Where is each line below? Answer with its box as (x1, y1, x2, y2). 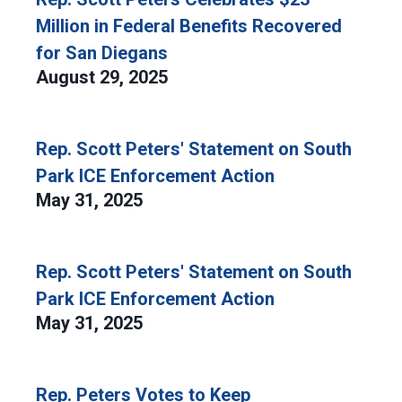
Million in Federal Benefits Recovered (36, 15, 342, 37)
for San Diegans (36, 42, 168, 64)
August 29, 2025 (36, 66, 172, 88)
